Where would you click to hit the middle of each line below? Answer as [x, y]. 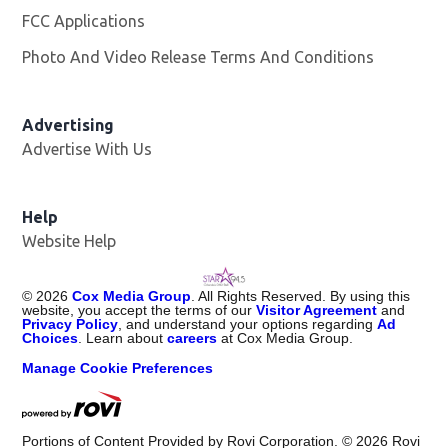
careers [192, 338]
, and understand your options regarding [248, 324]
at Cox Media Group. [285, 338]
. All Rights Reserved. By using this [301, 296]
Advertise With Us [87, 149]
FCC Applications [84, 21]
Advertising [68, 125]
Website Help [69, 241]
